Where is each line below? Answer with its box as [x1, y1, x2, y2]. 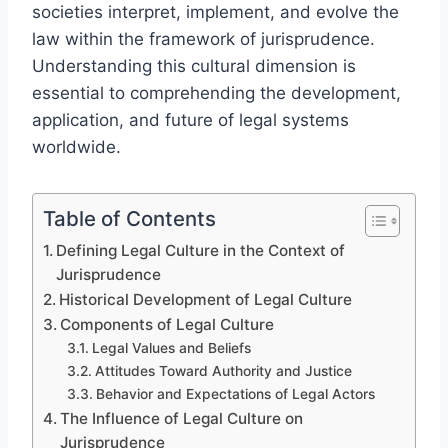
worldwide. [32, 136, 121, 157]
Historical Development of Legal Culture [59, 289, 353, 309]
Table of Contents [43, 205, 216, 231]
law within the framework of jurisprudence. [32, 28, 375, 49]
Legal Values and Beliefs [91, 339, 251, 356]
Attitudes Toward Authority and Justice [94, 362, 352, 379]
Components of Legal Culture [60, 314, 275, 334]
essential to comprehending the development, [32, 82, 401, 103]
